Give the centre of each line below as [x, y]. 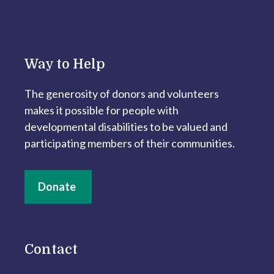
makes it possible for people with [102, 110]
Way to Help [65, 64]
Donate [57, 186]
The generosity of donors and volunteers [122, 93]
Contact [51, 249]
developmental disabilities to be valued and [126, 126]
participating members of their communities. [130, 143]
